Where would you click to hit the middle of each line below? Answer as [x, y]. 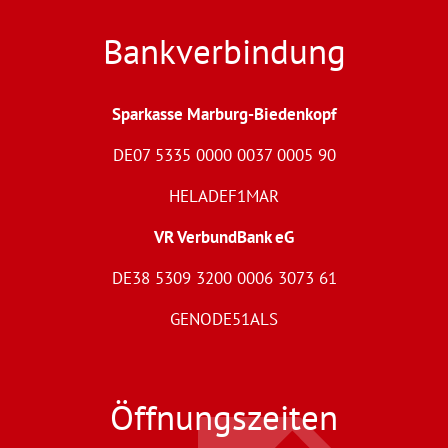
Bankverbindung [224, 50]
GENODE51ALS [224, 318]
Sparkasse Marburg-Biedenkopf [224, 113]
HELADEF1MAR [224, 195]
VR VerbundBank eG [224, 236]
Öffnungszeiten [224, 416]
